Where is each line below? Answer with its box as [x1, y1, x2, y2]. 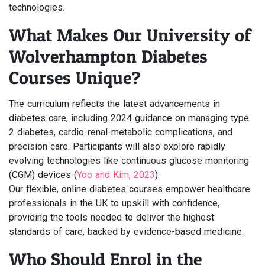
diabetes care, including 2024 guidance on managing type [9, 112, 249, 124]
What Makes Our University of [9, 24, 251, 46]
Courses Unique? [9, 67, 141, 88]
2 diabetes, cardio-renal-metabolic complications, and [9, 127, 232, 138]
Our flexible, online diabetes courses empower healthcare [9, 183, 250, 195]
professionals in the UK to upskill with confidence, [9, 198, 219, 209]
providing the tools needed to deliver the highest [9, 212, 214, 223]
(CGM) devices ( [9, 169, 77, 180]
